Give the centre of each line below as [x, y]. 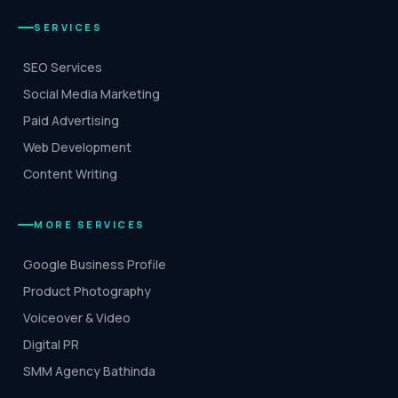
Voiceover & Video [77, 317]
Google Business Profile [95, 264]
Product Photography [87, 291]
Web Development [77, 147]
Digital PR [51, 344]
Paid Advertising [71, 120]
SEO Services [63, 67]
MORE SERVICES [90, 224]
